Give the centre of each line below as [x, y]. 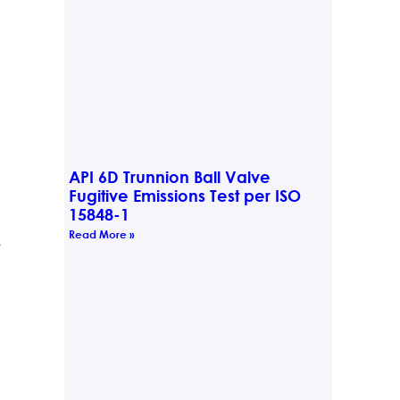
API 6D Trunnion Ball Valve [169, 176]
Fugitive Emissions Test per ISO [184, 195]
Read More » [101, 233]
